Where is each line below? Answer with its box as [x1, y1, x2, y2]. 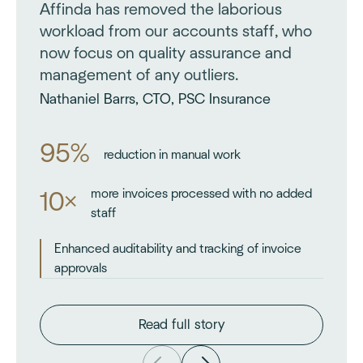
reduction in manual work [104, 147, 241, 161]
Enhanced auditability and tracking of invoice [54, 241, 301, 255]
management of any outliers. [40, 66, 238, 83]
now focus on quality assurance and [40, 45, 292, 62]
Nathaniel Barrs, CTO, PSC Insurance [40, 92, 271, 107]
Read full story [139, 317, 224, 332]
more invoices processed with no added [91, 186, 313, 200]
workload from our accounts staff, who [40, 23, 312, 40]
